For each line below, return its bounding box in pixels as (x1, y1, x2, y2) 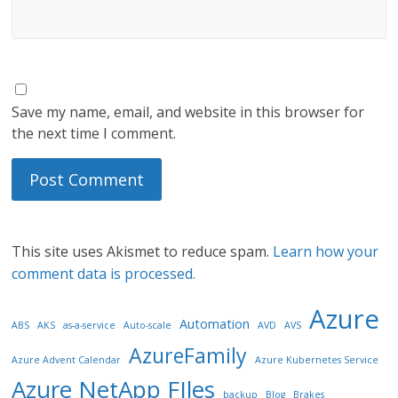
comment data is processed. (12, 264, 196, 283)
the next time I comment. (12, 123, 177, 143)
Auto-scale (123, 319, 172, 331)
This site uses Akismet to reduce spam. (12, 242, 274, 261)
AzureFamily (129, 341, 248, 370)
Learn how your (273, 242, 379, 261)
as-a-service (63, 319, 116, 331)
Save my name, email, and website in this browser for (12, 102, 365, 122)
